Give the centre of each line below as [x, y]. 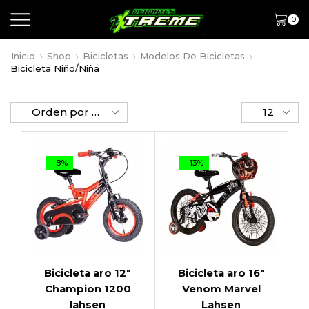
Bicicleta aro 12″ [88, 273]
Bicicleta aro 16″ [221, 273]
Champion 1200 [88, 289]
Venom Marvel [221, 289]
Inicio [23, 56]
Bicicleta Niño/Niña [55, 68]
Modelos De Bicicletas [192, 56]
